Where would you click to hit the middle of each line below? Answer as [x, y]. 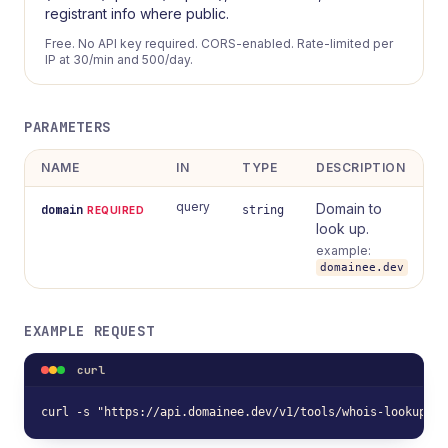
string [263, 210]
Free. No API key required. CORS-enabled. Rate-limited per [219, 43]
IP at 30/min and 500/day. [119, 59]
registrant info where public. [137, 13]
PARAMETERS [67, 127]
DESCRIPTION [361, 167]
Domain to [349, 208]
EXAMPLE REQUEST [89, 331]
